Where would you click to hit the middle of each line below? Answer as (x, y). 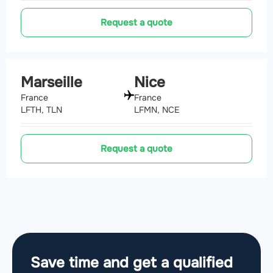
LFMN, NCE (157, 110)
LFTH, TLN (41, 110)
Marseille (51, 83)
